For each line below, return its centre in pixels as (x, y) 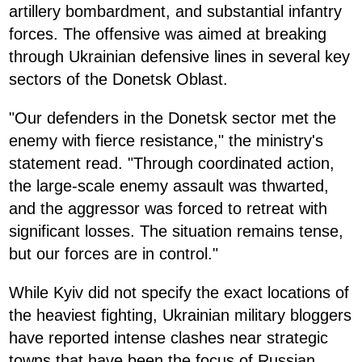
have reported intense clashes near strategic (168, 337)
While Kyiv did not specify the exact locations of (179, 292)
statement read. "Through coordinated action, (172, 163)
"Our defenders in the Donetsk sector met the (173, 118)
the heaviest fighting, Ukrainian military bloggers (180, 315)
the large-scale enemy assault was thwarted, (169, 185)
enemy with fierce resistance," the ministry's (166, 140)
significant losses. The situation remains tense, (176, 231)
